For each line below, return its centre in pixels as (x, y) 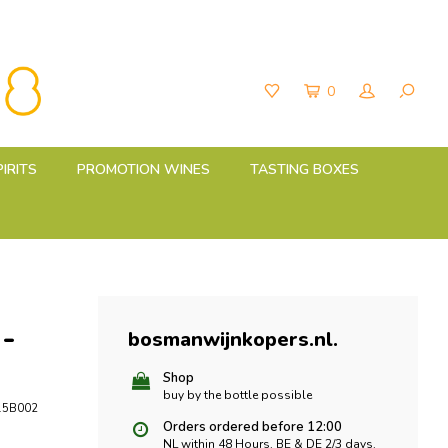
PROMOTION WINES (143, 169)
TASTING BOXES (304, 169)
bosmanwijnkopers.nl (230, 339)
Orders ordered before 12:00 (252, 427)
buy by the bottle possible (237, 395)
